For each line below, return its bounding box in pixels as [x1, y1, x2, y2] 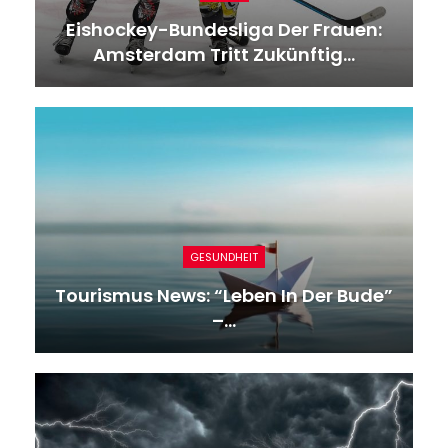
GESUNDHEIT [190, 248, 258, 265]
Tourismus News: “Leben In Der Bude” [55, 282, 393, 308]
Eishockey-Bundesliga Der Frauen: [66, 17, 382, 43]
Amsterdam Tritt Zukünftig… [93, 42, 355, 68]
